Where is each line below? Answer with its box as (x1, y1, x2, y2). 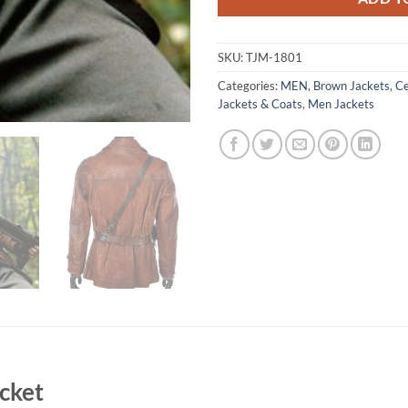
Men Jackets (308, 96, 374, 111)
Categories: (218, 77, 280, 93)
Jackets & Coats (218, 96, 302, 111)
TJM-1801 (246, 49, 302, 65)
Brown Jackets (313, 77, 390, 93)
